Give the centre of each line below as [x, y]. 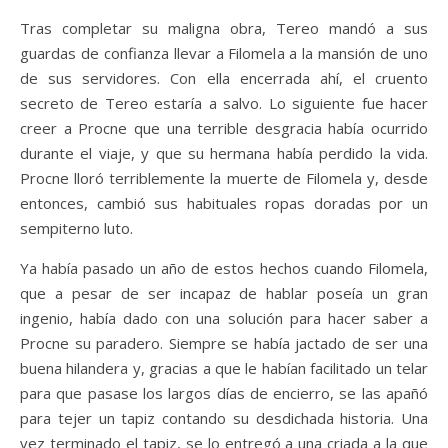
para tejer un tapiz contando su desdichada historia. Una [224, 418]
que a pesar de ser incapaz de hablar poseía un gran [224, 293]
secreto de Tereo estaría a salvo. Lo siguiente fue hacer [224, 103]
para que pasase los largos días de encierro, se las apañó [224, 393]
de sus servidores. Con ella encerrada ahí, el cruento [224, 78]
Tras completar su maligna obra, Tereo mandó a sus [224, 28]
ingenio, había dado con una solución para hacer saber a [224, 318]
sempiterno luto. [76, 228]
